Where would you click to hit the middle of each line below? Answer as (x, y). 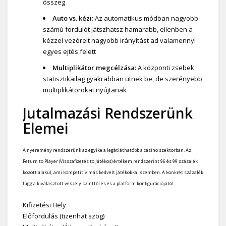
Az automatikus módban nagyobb (146, 18)
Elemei (46, 128)
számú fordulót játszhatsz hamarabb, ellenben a (118, 29)
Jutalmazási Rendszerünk (108, 113)
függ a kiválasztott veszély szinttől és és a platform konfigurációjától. (99, 183)
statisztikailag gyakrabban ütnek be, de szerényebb (123, 78)
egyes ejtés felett (69, 51)
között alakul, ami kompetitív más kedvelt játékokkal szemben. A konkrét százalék (113, 172)
